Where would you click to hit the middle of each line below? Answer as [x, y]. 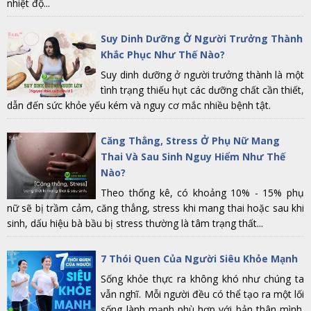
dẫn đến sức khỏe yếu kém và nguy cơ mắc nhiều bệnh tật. [139, 105]
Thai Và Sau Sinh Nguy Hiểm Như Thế [193, 157]
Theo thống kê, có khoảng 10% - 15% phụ [202, 193]
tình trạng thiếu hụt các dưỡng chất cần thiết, [202, 90]
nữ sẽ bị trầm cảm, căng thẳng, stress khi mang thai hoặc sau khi [155, 208]
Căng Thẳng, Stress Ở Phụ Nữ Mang [191, 141]
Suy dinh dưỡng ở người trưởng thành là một [202, 75]
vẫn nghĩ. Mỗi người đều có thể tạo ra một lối [202, 294]
